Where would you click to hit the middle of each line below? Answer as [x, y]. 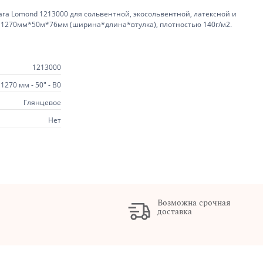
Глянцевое [42, 102]
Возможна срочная [194, 203]
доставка [174, 211]
